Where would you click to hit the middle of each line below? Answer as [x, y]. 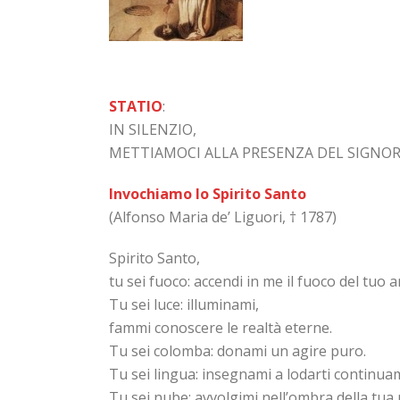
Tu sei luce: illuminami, [184, 304]
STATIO [136, 106]
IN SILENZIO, [153, 129]
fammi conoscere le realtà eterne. [221, 328]
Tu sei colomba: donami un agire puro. [237, 351]
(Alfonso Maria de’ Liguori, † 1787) [223, 217]
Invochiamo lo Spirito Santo [208, 194]
